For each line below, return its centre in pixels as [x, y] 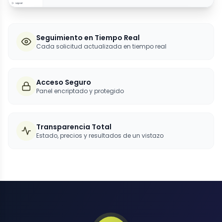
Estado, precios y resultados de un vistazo [100, 135]
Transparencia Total [74, 127]
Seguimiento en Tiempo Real [88, 37]
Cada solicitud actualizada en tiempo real [101, 46]
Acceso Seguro [64, 82]
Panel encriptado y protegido [80, 91]
